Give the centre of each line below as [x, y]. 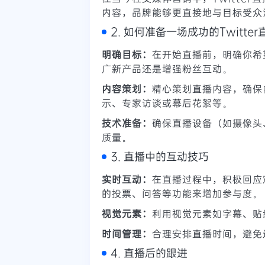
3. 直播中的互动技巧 [160, 156]
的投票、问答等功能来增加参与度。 [182, 193]
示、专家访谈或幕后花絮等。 [167, 102]
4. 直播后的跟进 [149, 252]
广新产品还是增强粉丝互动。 [167, 68]
